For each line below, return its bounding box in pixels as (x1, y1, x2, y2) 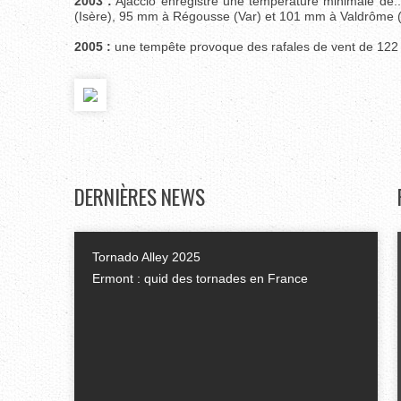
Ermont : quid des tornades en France (92, 271, 308, 286)
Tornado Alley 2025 (92, 250, 200, 264)
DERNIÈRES (74, 181, 161, 212)
